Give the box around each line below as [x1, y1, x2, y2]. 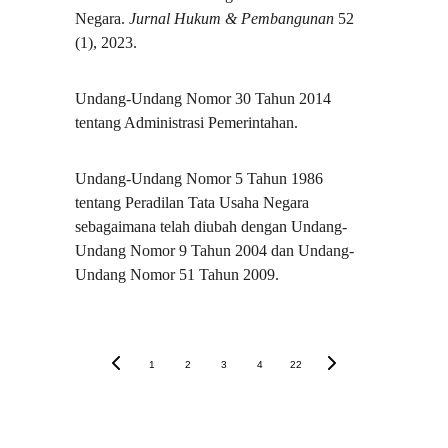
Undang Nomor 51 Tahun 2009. [75, 266, 280, 283]
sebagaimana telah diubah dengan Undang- [75, 218, 348, 235]
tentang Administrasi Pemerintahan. [75, 114, 299, 131]
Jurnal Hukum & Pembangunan [129, 10, 335, 27]
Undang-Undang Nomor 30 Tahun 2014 [75, 90, 336, 107]
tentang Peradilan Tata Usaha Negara [75, 194, 314, 211]
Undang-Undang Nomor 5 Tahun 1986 [75, 170, 328, 187]
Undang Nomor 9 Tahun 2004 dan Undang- [75, 242, 355, 259]
